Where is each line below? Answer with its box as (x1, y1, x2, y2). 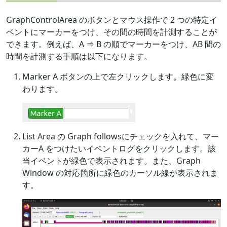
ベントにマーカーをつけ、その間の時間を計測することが (6, 26, 217, 38)
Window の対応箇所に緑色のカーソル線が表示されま (22, 167, 218, 179)
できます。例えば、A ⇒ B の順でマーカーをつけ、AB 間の (6, 39, 221, 50)
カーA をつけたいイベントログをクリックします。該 (22, 143, 216, 155)
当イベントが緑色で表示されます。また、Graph (22, 155, 201, 167)
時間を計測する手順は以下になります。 (6, 51, 152, 62)
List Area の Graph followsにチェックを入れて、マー (22, 131, 219, 142)
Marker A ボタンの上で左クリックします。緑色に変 (22, 71, 214, 83)
